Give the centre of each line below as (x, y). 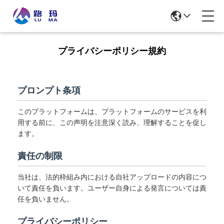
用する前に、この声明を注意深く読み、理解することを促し (112, 122)
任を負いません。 (45, 199)
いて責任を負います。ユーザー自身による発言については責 (112, 188)
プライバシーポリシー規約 (112, 51)
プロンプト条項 (49, 90)
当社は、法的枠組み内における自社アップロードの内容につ (112, 177)
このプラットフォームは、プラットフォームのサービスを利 (112, 111)
